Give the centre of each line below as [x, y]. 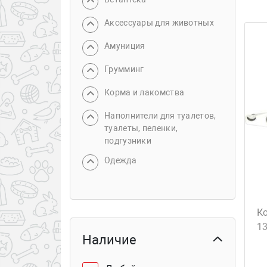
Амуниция [125, 46]
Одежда [120, 160]
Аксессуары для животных [159, 23]
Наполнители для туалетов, [160, 116]
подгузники [128, 141]
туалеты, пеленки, [141, 128]
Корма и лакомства [145, 92]
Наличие [109, 240]
